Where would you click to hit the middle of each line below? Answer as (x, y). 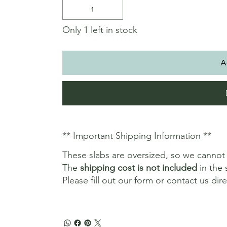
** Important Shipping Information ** (137, 136)
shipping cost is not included (138, 167)
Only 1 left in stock (100, 30)
